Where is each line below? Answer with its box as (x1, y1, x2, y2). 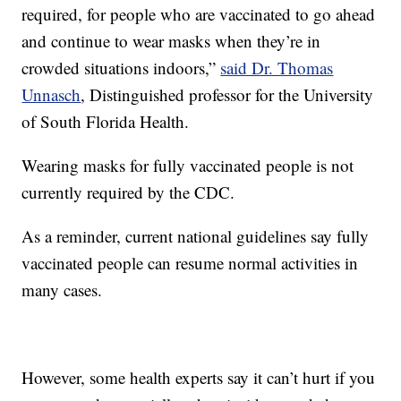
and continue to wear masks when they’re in (21, 29, 321, 52)
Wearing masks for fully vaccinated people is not (21, 153, 354, 176)
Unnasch (21, 82, 81, 106)
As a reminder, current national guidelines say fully (21, 224, 370, 247)
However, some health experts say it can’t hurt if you (21, 365, 376, 388)
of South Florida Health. (21, 109, 190, 132)
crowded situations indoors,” (21, 55, 221, 79)
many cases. (21, 277, 103, 301)
